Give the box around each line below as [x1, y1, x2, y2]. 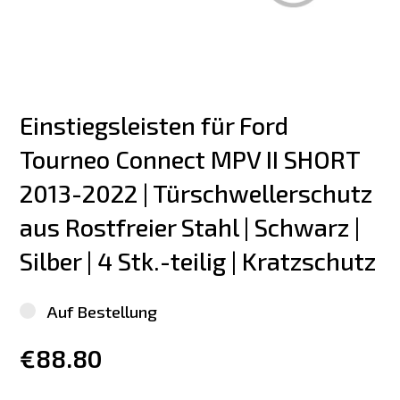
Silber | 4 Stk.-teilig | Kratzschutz [20, 246, 377, 276]
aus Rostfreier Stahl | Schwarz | [20, 212, 366, 242]
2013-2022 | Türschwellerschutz [20, 178, 379, 208]
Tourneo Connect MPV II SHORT [20, 144, 366, 174]
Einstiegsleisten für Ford [20, 110, 295, 140]
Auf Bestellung [46, 300, 158, 321]
